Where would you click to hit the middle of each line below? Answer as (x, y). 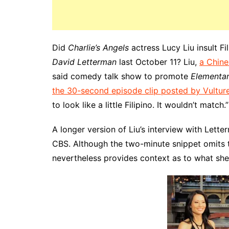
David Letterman (86, 62)
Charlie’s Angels (100, 48)
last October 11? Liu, (159, 62)
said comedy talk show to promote (121, 76)
